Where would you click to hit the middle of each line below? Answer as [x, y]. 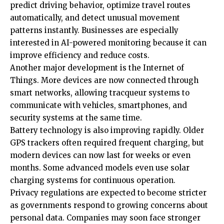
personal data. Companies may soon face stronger [105, 218]
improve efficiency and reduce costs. [80, 55]
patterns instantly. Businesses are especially [94, 30]
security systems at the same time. [76, 118]
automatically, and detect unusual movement [95, 18]
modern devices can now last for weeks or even [100, 155]
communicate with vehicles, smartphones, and [98, 105]
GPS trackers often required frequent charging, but [107, 143]
